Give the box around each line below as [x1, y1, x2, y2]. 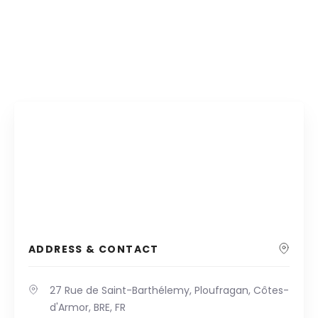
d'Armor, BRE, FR [50, 300, 126, 314]
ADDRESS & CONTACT [28, 242, 159, 256]
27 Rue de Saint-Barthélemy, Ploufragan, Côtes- [50, 283, 289, 297]
